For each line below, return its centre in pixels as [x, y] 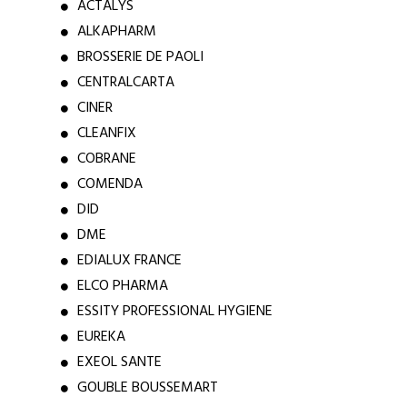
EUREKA [101, 337]
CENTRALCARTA [125, 83]
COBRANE [106, 159]
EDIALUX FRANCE [129, 261]
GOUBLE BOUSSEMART [147, 388]
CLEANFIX [106, 134]
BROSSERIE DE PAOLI [140, 57]
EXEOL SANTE [119, 362]
